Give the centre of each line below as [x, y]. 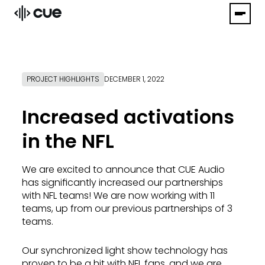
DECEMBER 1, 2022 [134, 79]
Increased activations [128, 117]
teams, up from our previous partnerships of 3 [127, 208]
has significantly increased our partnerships [122, 182]
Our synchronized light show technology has [125, 250]
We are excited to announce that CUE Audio [123, 169]
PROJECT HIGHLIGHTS [63, 79]
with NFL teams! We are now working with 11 [118, 195]
